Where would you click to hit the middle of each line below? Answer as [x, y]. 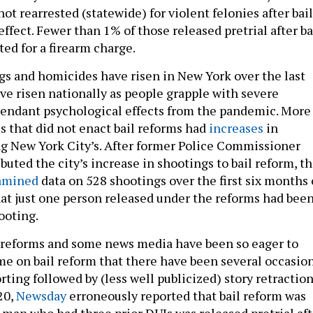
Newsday [41, 295]
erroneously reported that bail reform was [186, 295]
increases [236, 128]
